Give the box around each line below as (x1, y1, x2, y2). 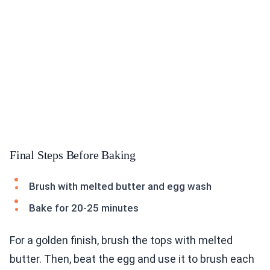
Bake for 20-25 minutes (29, 202, 139, 215)
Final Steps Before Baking (10, 148, 136, 162)
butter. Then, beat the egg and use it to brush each (10, 253, 254, 266)
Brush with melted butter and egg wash (29, 180, 212, 193)
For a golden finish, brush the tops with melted (10, 234, 233, 247)
